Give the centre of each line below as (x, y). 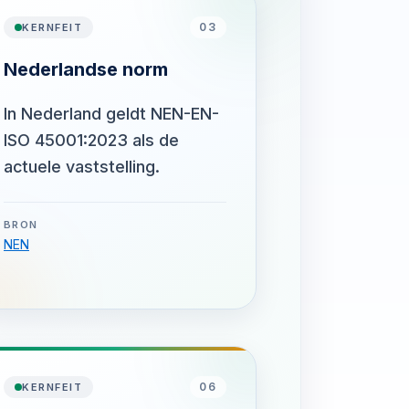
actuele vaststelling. (82, 167)
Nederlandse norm (86, 69)
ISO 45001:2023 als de (91, 140)
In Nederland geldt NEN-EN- (111, 114)
